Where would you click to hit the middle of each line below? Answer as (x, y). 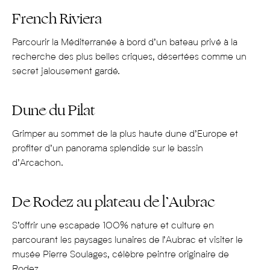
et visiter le (219, 241)
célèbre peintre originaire (165, 255)
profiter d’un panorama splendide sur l (91, 149)
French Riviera (57, 19)
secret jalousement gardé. (66, 72)
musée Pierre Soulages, (62, 255)
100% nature (131, 226)
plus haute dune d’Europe (174, 135)
